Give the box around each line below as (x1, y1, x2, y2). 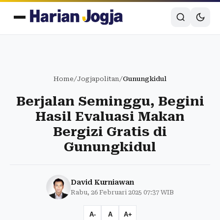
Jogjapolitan (77, 75, 119, 82)
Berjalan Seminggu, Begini (16, 94, 204, 109)
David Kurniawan (71, 178, 134, 186)
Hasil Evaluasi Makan (35, 109, 185, 124)
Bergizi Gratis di (53, 124, 167, 139)
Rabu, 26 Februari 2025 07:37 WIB (71, 189, 174, 196)
